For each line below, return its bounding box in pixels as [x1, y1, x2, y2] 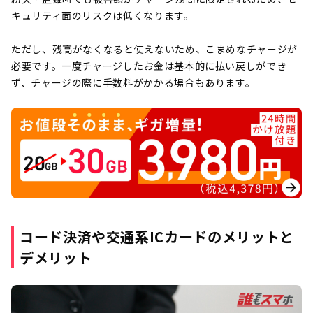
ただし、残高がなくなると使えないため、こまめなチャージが [11, 42, 298, 57]
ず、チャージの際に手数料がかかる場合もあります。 [11, 75, 256, 90]
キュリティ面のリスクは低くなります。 [11, 8, 194, 23]
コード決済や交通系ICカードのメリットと [20, 226, 294, 247]
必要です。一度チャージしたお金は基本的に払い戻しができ [11, 59, 287, 73]
